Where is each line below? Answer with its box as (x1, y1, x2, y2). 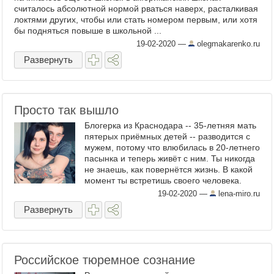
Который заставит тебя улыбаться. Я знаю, (84, 187, 257, 196)
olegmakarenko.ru (194, 39, 260, 48)
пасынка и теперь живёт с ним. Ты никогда (84, 154, 255, 163)
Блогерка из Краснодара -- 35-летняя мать (84, 120, 256, 130)
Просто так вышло (14, 103, 119, 117)
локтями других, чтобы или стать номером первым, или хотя (14, 15, 257, 24)
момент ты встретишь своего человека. (84, 176, 242, 185)
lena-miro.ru (216, 189, 260, 198)
